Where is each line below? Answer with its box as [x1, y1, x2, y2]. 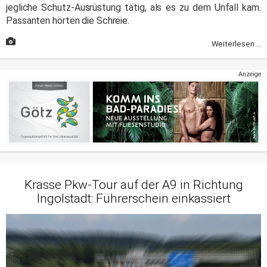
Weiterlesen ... [211, 39, 261, 48]
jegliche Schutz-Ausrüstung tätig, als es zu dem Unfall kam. [6, 2, 261, 14]
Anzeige [238, 70, 261, 79]
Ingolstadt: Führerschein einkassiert [36, 191, 231, 206]
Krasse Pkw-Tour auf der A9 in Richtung [24, 177, 243, 192]
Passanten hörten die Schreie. [6, 15, 130, 27]
